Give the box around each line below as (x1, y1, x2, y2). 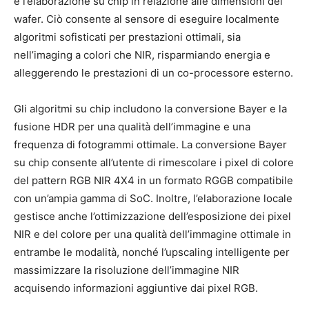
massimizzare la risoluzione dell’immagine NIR (14, 263, 239, 277)
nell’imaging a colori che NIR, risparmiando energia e (14, 48, 270, 61)
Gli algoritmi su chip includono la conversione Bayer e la (14, 101, 287, 115)
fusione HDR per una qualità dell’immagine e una (14, 119, 250, 133)
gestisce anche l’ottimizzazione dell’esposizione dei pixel (14, 209, 291, 223)
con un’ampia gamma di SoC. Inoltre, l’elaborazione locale (14, 191, 292, 205)
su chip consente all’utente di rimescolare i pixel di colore (14, 155, 294, 169)
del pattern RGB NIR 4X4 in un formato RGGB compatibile (14, 173, 293, 187)
